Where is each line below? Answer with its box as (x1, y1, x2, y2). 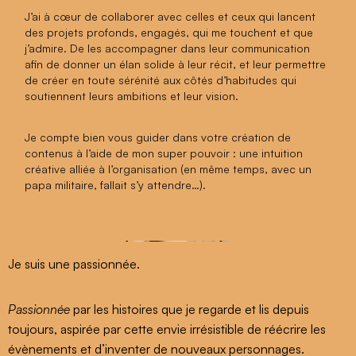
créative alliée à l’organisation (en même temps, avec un (25, 161, 312, 176)
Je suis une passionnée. (8, 255, 140, 272)
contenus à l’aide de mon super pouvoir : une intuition (25, 145, 304, 160)
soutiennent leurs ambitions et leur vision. (25, 88, 239, 103)
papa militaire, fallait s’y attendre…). (25, 177, 207, 192)
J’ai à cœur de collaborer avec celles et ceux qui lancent (25, 9, 316, 23)
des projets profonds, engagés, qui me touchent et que (25, 25, 314, 39)
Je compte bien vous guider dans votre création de (25, 130, 292, 144)
